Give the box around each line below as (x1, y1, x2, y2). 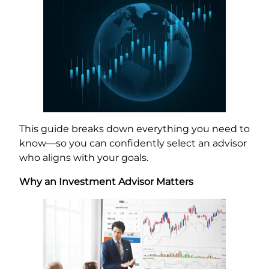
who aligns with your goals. (19, 152, 148, 164)
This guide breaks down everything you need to (19, 123, 250, 135)
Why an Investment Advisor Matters (19, 176, 193, 188)
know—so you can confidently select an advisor (19, 138, 247, 150)
